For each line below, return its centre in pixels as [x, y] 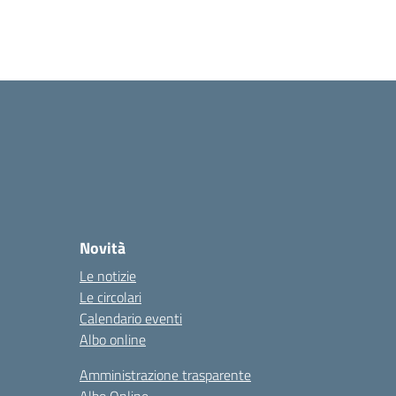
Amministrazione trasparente [165, 375]
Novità [103, 248]
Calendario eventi [131, 318]
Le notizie [108, 276]
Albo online [113, 339]
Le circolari [110, 297]
